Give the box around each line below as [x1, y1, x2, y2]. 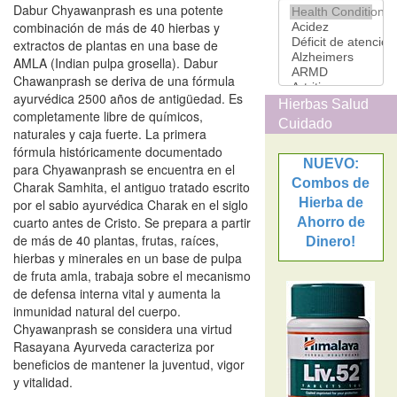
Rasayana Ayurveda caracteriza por [13, 338, 214, 355]
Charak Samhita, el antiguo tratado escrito [13, 178, 250, 196]
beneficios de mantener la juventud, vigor [13, 355, 245, 373]
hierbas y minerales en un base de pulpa [13, 249, 242, 267]
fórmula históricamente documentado [13, 143, 222, 160]
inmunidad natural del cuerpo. [13, 302, 181, 320]
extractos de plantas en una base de [13, 36, 218, 54]
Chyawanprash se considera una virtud [13, 320, 232, 338]
